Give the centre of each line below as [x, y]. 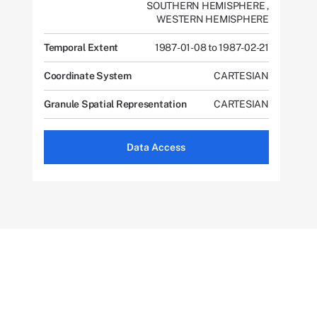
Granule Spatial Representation [115, 104]
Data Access [156, 147]
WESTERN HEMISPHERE [213, 19]
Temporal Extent [81, 47]
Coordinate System [87, 76]
